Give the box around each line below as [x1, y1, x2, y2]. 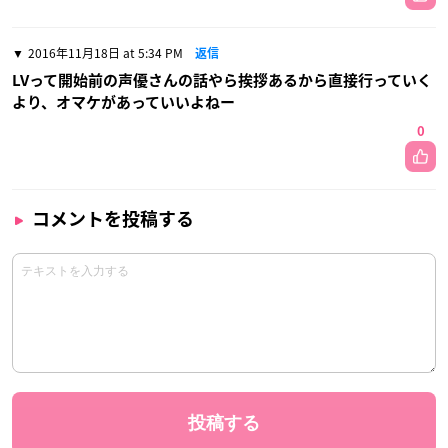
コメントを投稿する [32, 209, 194, 228]
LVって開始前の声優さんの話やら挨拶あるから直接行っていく [12, 72, 432, 88]
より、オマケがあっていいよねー [12, 94, 235, 110]
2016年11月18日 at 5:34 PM [28, 43, 183, 62]
